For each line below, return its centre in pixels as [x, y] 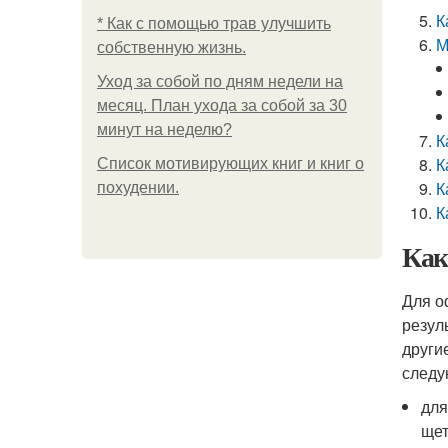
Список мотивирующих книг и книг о [230, 163]
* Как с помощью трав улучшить [214, 23]
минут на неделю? [164, 129]
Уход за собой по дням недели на [220, 81]
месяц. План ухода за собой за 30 [222, 105]
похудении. [138, 187]
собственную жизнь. [171, 47]
